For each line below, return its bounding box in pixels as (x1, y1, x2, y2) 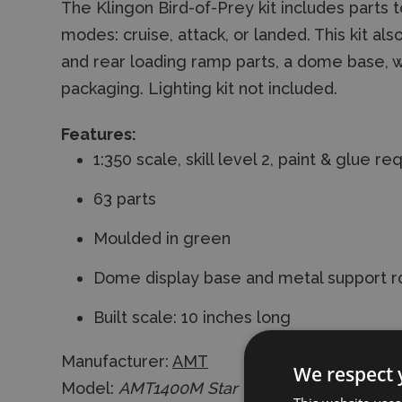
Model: (61, 379, 118, 398)
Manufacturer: (61, 352, 172, 371)
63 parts (93, 189, 156, 208)
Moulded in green (93, 229, 231, 248)
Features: (61, 125, 136, 144)
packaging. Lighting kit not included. (61, 79, 337, 98)
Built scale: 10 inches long (93, 308, 291, 327)
